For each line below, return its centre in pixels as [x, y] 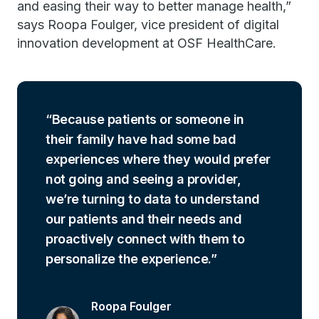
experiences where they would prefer [158, 159]
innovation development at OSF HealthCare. [147, 43]
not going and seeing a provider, [143, 179]
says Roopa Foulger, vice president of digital [148, 25]
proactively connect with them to [145, 239]
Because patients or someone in [148, 119]
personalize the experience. [128, 259]
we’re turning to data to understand [153, 199]
